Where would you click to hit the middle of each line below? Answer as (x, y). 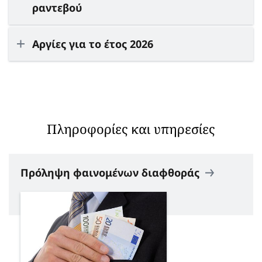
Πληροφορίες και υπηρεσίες (131, 128)
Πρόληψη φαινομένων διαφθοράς (111, 172)
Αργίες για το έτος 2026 (93, 44)
